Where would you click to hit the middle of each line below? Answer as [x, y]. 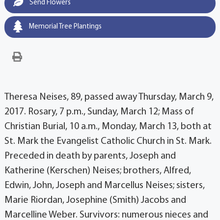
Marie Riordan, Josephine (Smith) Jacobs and [95, 201]
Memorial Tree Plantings [64, 27]
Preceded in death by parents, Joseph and [90, 156]
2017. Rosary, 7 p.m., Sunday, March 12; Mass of [99, 112]
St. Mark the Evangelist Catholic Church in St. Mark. [108, 142]
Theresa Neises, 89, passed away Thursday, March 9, [109, 97]
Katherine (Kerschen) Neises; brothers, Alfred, [97, 171]
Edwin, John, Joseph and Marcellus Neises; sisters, [104, 186]
